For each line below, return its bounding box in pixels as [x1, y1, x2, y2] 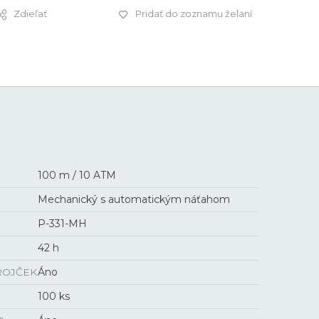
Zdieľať [14, 8, 47, 19]
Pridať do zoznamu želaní [135, 8, 252, 19]
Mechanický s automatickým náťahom [38, 193, 231, 206]
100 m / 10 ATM [38, 169, 117, 182]
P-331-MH [38, 217, 88, 230]
